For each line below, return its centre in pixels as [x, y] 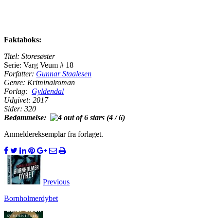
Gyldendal [48, 91]
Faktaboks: [24, 39]
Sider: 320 [20, 109]
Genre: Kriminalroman [39, 82]
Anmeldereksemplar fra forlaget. [54, 134]
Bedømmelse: [27, 117]
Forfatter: [20, 73]
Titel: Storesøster [29, 56]
